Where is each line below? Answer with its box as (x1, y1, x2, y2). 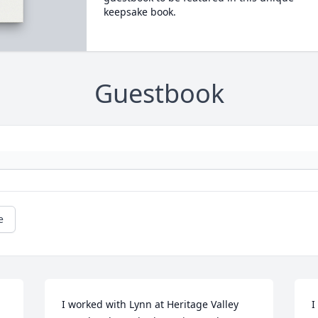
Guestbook (94, 76, 224, 111)
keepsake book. (103, 5, 176, 18)
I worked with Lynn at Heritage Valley (62, 297, 239, 312)
